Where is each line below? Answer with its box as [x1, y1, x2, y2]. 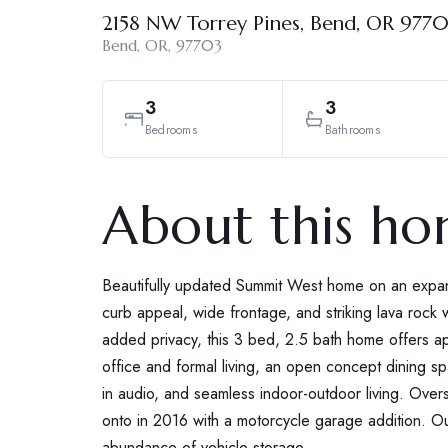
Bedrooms [145, 120, 197, 139]
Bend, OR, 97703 [102, 35, 222, 55]
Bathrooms [324, 120, 380, 139]
